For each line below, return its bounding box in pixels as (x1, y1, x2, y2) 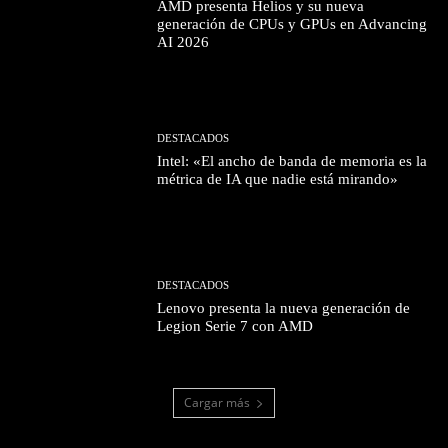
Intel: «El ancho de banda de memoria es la (157, 153, 428, 170)
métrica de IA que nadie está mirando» (157, 171, 399, 188)
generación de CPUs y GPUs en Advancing (157, 15, 428, 32)
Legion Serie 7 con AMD (157, 317, 314, 334)
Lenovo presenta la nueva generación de (157, 299, 411, 316)
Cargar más (184, 394, 250, 412)
